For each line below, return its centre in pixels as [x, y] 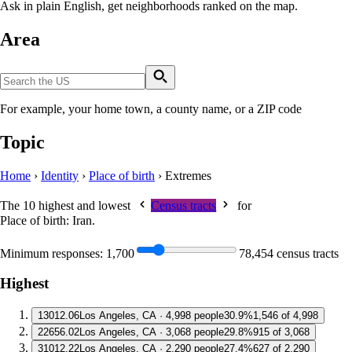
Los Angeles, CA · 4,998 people [152, 316]
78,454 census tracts [289, 253]
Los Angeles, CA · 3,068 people [152, 332]
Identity [60, 176]
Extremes [188, 176]
